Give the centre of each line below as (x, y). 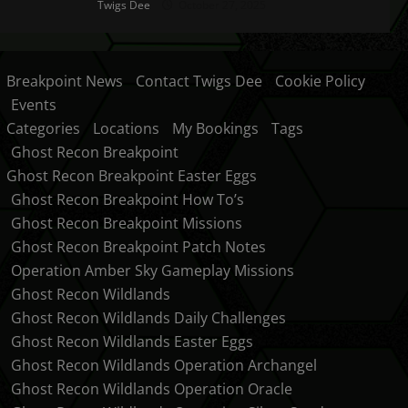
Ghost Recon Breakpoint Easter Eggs (131, 176)
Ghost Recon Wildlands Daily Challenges (148, 318)
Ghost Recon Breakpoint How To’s (127, 199)
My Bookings (215, 128)
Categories (43, 128)
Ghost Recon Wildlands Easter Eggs (132, 342)
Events (33, 105)
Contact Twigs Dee (199, 81)
